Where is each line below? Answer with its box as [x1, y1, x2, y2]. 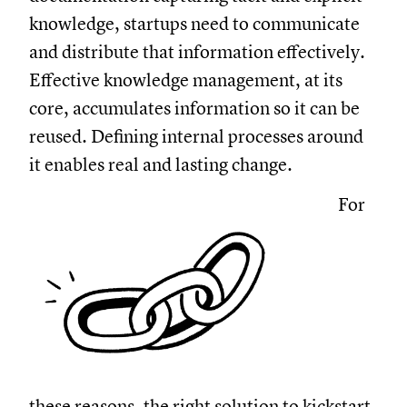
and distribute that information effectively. [58, 40, 394, 64]
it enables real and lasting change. [58, 153, 322, 176]
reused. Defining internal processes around [58, 124, 392, 148]
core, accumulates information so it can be [58, 96, 389, 120]
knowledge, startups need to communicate [58, 12, 389, 35]
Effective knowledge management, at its [58, 68, 372, 92]
